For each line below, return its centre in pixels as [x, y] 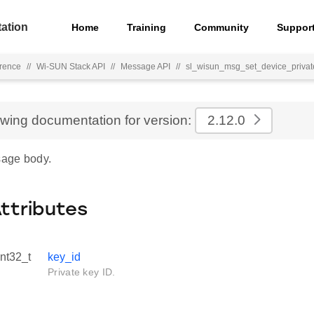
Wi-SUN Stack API [71, 67]
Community [222, 27]
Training [147, 27]
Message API [145, 67]
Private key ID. [82, 272]
